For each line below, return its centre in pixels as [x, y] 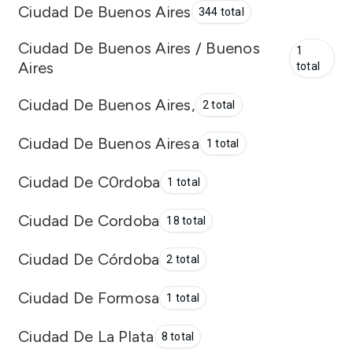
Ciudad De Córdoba [89, 259]
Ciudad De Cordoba [89, 220]
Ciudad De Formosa [89, 297]
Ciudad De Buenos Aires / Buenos [139, 48]
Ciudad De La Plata [86, 336]
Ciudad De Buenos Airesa [109, 143]
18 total [186, 221]
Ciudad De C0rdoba [89, 182]
